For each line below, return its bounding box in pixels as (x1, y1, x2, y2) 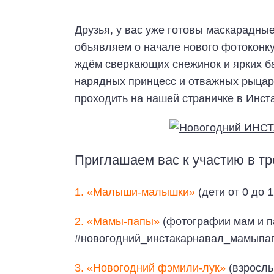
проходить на (75, 92, 146, 105)
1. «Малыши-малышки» (75, 186, 195, 199)
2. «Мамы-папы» (75, 215, 160, 228)
